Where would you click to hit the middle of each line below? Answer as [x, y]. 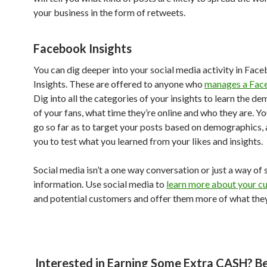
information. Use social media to [100, 184]
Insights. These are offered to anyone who [119, 83]
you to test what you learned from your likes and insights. [148, 141]
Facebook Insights [83, 48]
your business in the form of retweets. [109, 12]
